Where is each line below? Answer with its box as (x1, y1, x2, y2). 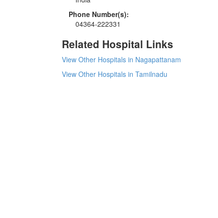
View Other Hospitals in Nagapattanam (62, 54, 181, 64)
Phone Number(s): (69, 9, 129, 19)
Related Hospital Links (62, 36, 173, 51)
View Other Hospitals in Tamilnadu (62, 69, 167, 79)
